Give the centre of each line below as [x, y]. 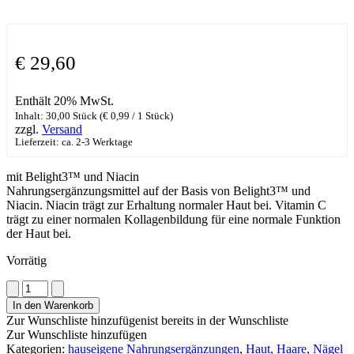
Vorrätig [26, 260]
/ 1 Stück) [151, 116]
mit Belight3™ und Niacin [73, 176]
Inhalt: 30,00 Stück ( [59, 116]
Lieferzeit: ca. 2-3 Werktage [74, 142]
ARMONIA [36, 286]
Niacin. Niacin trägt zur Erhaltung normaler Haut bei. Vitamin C [166, 205]
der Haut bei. [39, 233]
